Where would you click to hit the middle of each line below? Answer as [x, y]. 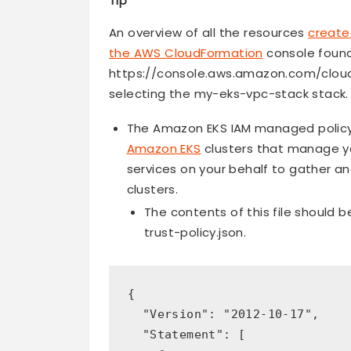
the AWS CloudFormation [186, 53]
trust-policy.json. [195, 233]
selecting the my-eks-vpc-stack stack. [229, 94]
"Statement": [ [187, 334]
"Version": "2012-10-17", [224, 314]
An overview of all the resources [209, 33]
